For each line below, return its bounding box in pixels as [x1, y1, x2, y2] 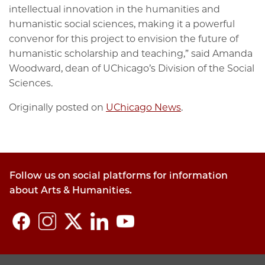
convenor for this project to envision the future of [9, 33, 238, 44]
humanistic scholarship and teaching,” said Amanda [9, 47, 253, 59]
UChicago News [106, 101, 181, 113]
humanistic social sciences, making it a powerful [9, 18, 235, 30]
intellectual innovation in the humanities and [9, 3, 220, 15]
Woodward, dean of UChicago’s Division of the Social [9, 62, 254, 74]
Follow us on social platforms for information [9, 169, 228, 181]
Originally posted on [9, 101, 104, 113]
